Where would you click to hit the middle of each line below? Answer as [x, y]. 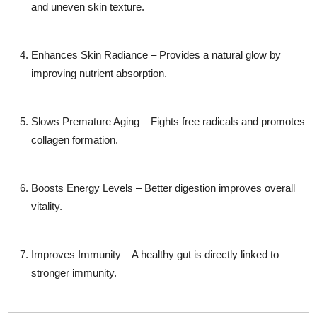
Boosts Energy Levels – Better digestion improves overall [163, 188]
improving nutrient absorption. [99, 74]
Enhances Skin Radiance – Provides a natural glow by [156, 55]
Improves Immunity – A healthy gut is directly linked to [155, 255]
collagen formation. [75, 140]
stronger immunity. [74, 273]
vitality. [47, 207]
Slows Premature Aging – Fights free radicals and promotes [168, 122]
